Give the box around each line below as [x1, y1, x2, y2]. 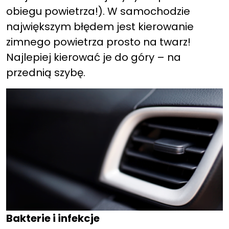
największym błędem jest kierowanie [6, 19, 194, 34]
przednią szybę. [6, 65, 85, 80]
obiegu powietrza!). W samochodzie [6, 4, 190, 18]
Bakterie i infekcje [6, 211, 100, 225]
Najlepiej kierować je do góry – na [6, 50, 181, 64]
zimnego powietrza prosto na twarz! [6, 35, 191, 49]
